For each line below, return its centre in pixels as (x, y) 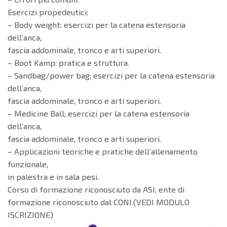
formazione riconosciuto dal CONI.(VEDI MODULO (99, 202)
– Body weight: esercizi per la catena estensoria (97, 24)
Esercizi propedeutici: (48, 12)
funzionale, (28, 164)
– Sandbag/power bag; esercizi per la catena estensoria (111, 75)
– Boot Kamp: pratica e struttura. (68, 62)
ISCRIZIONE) (30, 214)
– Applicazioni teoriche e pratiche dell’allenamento (103, 151)
